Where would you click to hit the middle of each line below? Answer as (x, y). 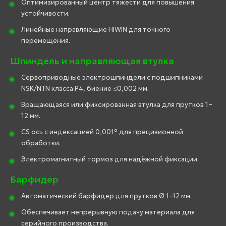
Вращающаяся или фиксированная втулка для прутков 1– (117, 105)
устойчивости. (45, 14)
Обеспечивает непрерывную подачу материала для (108, 212)
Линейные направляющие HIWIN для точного (96, 30)
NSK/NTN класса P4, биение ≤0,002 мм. (85, 89)
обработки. (41, 143)
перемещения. (46, 41)
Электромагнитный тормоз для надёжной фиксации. (110, 159)
